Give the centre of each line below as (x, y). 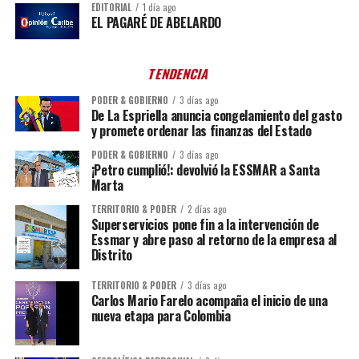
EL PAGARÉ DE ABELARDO (156, 23)
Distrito (112, 254)
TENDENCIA (179, 73)
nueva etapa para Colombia (161, 315)
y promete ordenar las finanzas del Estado (201, 130)
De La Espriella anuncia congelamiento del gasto (216, 115)
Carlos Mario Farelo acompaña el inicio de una (209, 300)
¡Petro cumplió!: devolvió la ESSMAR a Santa (205, 169)
